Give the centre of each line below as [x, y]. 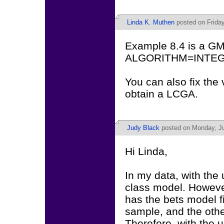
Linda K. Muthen [151, 22]
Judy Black [143, 128]
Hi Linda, [146, 151]
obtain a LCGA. [161, 94]
